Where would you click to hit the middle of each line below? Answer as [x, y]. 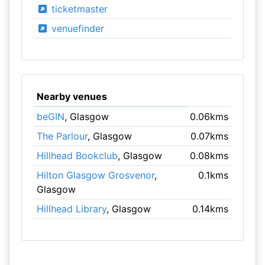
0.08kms [209, 156]
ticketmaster [78, 9]
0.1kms [214, 175]
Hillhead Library [71, 209]
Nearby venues [72, 96]
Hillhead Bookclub [77, 156]
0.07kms [210, 136]
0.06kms [209, 117]
